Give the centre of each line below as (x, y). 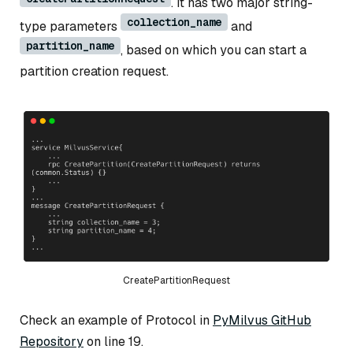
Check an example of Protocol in (116, 320)
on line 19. (113, 341)
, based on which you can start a (214, 50)
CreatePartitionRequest (176, 281)
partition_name (70, 46)
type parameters (70, 27)
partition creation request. (94, 72)
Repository (52, 341)
